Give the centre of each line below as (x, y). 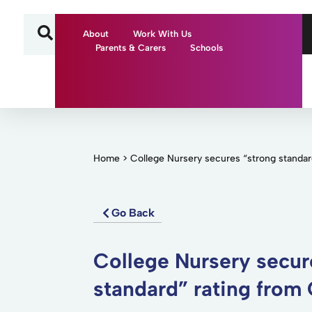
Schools (206, 48)
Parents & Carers (130, 48)
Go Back (133, 213)
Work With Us (163, 34)
